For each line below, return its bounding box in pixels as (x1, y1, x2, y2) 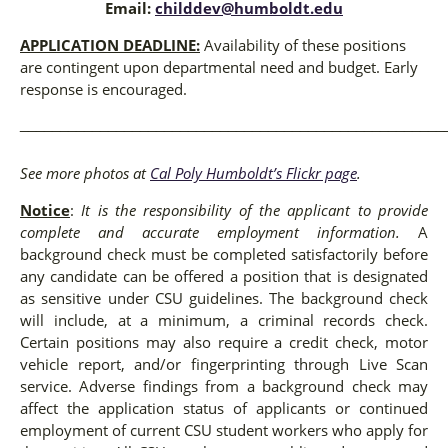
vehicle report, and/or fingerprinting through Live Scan (20, 354, 428, 375)
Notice (20, 200, 70, 221)
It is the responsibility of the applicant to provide (81, 200, 429, 221)
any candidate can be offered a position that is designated (20, 266, 428, 287)
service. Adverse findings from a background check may (20, 376, 428, 397)
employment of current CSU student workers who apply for (20, 420, 428, 441)
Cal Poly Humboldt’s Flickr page (150, 163, 357, 184)
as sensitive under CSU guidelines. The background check (20, 288, 428, 309)
